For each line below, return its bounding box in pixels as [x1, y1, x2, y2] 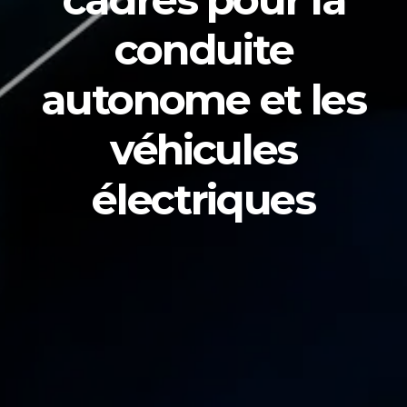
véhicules [109, 123, 298, 175]
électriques [92, 173, 315, 225]
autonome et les [41, 73, 366, 125]
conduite [114, 23, 293, 75]
